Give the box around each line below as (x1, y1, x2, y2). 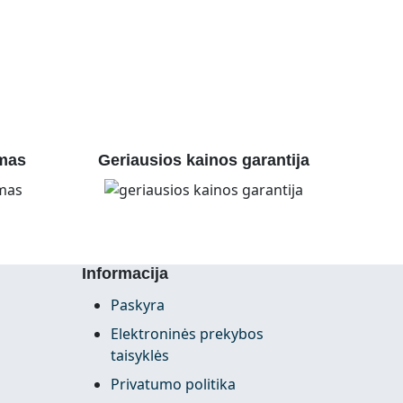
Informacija (82, 264, 168, 282)
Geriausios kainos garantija (97, 151, 309, 170)
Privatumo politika (111, 373, 236, 394)
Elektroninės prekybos (111, 323, 264, 344)
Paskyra (111, 294, 165, 315)
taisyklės (111, 345, 169, 365)
